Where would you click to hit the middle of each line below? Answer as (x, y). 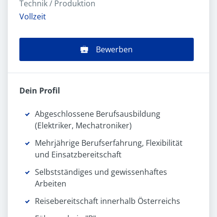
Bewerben (114, 50)
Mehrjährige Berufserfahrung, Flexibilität (109, 143)
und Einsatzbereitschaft (78, 155)
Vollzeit (33, 17)
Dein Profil (40, 91)
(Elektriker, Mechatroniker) (83, 126)
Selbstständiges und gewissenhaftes (101, 172)
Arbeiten (51, 184)
